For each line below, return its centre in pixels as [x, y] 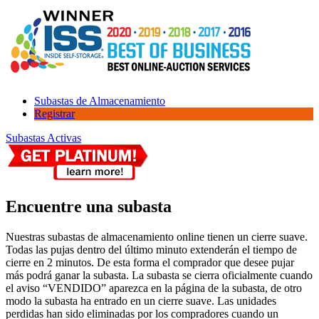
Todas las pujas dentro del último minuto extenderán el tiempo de [151, 249]
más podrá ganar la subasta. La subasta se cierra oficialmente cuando [159, 275]
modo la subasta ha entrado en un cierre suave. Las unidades [141, 300]
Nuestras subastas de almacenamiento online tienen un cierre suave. [157, 236]
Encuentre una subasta [89, 206]
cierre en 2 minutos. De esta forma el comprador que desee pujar [150, 262]
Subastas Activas [43, 137]
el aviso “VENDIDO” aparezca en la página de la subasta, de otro [154, 288]
